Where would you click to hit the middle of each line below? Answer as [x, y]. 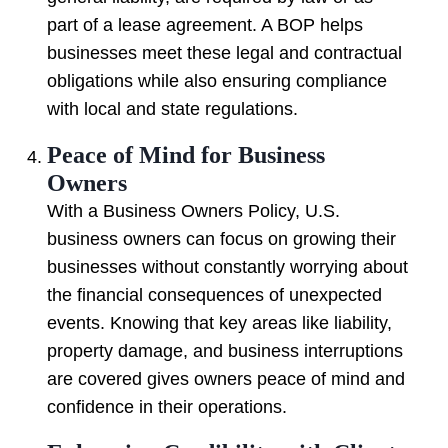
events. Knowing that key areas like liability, [219, 323]
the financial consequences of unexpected [214, 295]
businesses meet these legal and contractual [224, 53]
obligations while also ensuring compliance [217, 81]
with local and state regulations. [172, 109]
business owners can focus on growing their [221, 239]
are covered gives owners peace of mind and [226, 379]
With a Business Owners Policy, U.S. [193, 211]
